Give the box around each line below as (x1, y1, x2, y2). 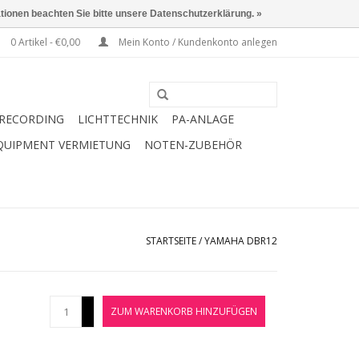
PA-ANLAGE (171, 111, 234, 127)
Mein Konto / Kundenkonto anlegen (116, 35, 277, 49)
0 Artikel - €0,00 (8, 35, 83, 49)
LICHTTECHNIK (78, 111, 158, 127)
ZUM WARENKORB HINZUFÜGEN (111, 305, 257, 318)
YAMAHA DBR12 (204, 234, 277, 248)
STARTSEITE (146, 234, 196, 248)
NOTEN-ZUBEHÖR (144, 137, 242, 152)
